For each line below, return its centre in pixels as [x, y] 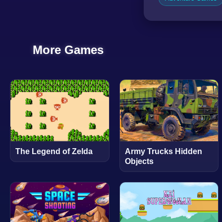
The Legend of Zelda [54, 152]
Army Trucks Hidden [163, 152]
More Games [68, 50]
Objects [139, 162]
